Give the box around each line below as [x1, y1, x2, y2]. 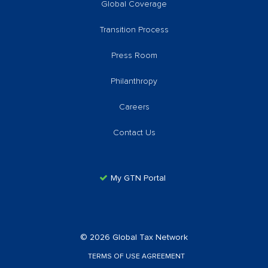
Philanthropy [111, 77, 157, 86]
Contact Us [112, 128, 156, 137]
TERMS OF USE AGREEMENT [88, 252, 185, 260]
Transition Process [99, 25, 169, 34]
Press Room [111, 51, 157, 60]
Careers [118, 102, 150, 111]
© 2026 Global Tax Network [80, 233, 188, 242]
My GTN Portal [111, 173, 166, 182]
